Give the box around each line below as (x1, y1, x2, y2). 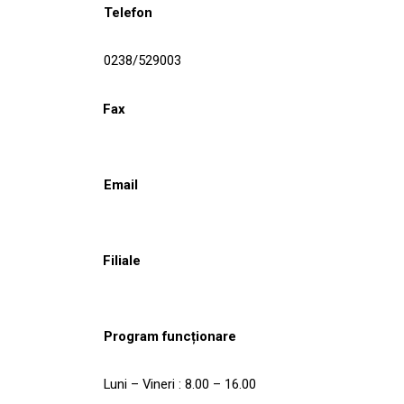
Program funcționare (104, 327, 236, 344)
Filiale (103, 252, 141, 269)
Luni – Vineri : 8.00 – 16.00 (104, 375, 256, 392)
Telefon (104, 4, 152, 21)
